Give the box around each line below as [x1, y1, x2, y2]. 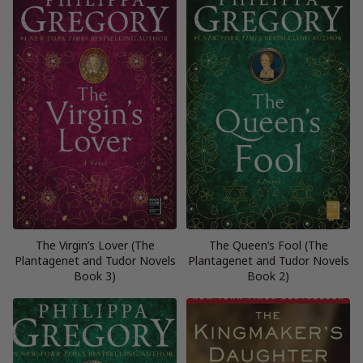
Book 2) [247, 267, 289, 284]
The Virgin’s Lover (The [35, 237, 155, 253]
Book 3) [74, 267, 116, 284]
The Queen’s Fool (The [208, 237, 328, 253]
